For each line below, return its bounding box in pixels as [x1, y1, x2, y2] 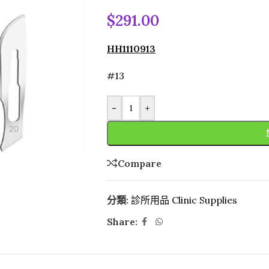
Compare [117, 157, 162, 169]
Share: [106, 216, 138, 228]
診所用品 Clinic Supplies [130, 194, 237, 206]
